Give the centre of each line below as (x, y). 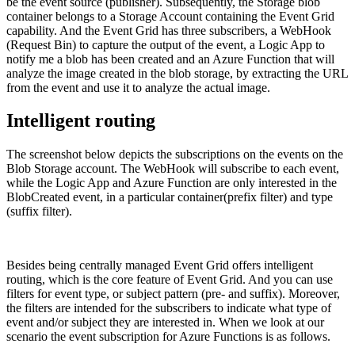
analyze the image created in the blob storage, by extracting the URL (177, 73)
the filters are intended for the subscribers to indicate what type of (169, 308)
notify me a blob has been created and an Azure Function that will (170, 59)
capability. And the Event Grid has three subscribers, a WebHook (169, 30)
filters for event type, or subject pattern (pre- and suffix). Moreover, (173, 294)
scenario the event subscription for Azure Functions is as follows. (168, 337)
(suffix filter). (39, 212)
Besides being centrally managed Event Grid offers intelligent (160, 265)
